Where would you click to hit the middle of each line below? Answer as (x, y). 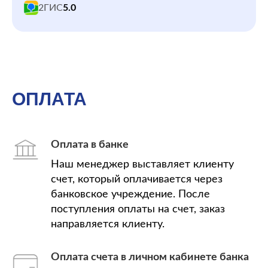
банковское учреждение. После (130, 194)
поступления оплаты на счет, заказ (138, 209)
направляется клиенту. (108, 224)
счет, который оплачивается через (137, 179)
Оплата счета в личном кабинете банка (150, 257)
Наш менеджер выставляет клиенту (142, 165)
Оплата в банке (90, 145)
